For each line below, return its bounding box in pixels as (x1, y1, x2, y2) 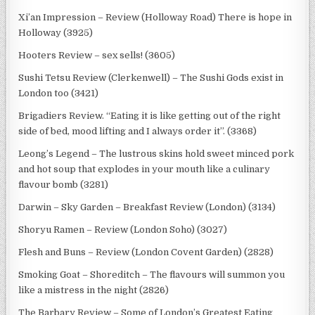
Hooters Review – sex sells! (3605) (18, 49, 176, 60)
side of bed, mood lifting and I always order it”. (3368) (18, 125, 257, 136)
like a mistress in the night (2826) (18, 284, 169, 295)
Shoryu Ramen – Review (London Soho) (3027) (18, 224, 228, 235)
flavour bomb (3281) (18, 179, 109, 190)
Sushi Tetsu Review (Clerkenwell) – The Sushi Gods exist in (18, 72, 284, 83)
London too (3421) (18, 87, 99, 98)
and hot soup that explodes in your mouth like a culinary (18, 163, 271, 174)
